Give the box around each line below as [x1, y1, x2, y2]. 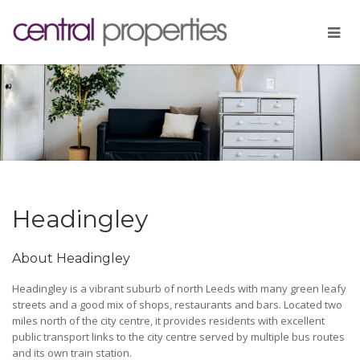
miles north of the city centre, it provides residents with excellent [12, 313, 325, 328]
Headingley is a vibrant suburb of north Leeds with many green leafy [12, 281, 346, 296]
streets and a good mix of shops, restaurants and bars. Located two [12, 297, 342, 312]
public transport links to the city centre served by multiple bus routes [12, 329, 345, 344]
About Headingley [12, 251, 130, 266]
